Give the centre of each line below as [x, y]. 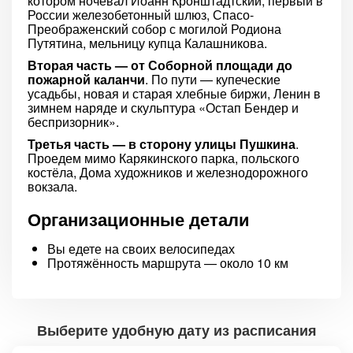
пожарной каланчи [86, 79]
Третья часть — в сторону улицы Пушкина [162, 144]
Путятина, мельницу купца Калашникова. [147, 43]
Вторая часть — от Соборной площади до [160, 65]
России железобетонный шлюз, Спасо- [141, 15]
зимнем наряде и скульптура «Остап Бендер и [163, 108]
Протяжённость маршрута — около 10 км [168, 263]
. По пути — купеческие [213, 79]
